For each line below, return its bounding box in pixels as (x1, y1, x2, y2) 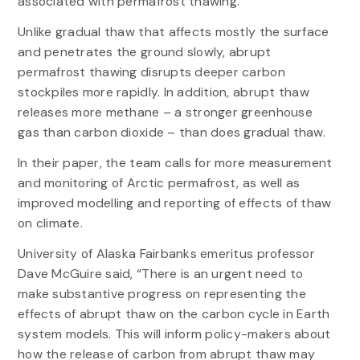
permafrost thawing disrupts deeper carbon (17, 63, 285, 80)
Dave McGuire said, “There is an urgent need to (17, 265, 304, 283)
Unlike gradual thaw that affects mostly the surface (17, 22, 329, 40)
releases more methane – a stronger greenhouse (17, 103, 313, 121)
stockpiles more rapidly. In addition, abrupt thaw (17, 83, 309, 100)
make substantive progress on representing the (17, 285, 306, 303)
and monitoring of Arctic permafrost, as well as (17, 174, 301, 192)
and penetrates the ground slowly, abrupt (17, 43, 272, 60)
